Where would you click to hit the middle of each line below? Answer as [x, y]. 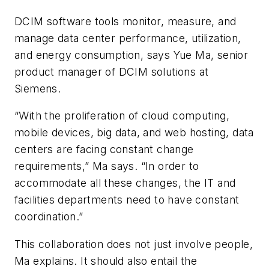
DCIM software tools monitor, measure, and [125, 21]
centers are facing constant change [104, 150]
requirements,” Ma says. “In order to [107, 166]
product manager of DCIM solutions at [112, 71]
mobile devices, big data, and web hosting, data [134, 133]
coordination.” [49, 217]
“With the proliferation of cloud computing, [122, 116]
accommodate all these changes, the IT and [125, 183]
